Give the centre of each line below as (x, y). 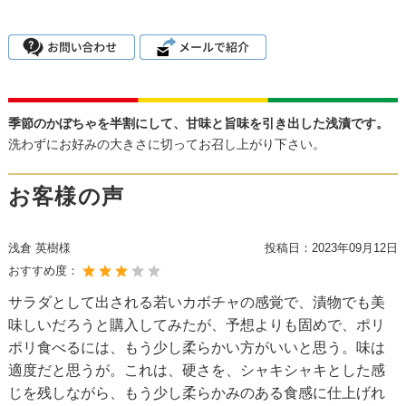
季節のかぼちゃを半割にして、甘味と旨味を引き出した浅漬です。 (198, 123)
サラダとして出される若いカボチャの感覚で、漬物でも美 (196, 302)
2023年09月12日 (354, 247)
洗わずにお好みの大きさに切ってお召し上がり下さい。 (166, 144)
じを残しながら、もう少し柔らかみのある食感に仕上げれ (196, 392)
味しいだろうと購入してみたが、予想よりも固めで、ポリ (196, 324)
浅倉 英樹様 (39, 247)
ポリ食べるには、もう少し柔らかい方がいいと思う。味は (196, 347)
